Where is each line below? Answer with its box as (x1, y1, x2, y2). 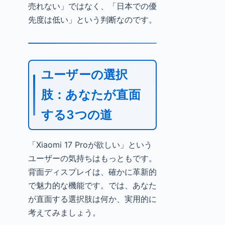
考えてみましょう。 (28, 207, 100, 217)
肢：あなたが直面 (41, 87, 141, 102)
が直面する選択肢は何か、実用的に (28, 194, 157, 204)
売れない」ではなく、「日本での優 (28, 1, 157, 11)
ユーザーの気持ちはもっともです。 (28, 153, 157, 163)
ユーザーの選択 (41, 67, 128, 82)
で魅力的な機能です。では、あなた (28, 180, 157, 190)
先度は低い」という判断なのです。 (28, 15, 157, 25)
